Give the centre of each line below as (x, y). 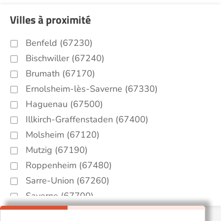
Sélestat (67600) (60, 211)
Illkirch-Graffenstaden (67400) (87, 119)
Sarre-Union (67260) (68, 181)
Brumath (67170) (60, 74)
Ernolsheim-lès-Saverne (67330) (92, 89)
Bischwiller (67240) (65, 58)
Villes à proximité (50, 20)
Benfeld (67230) (59, 43)
